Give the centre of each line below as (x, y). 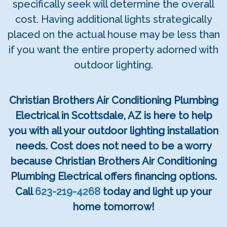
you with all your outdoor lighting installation (113, 131)
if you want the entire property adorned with (113, 50)
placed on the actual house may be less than (113, 35)
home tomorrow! (113, 207)
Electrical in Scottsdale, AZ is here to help (113, 116)
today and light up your (156, 192)
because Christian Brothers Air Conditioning (113, 161)
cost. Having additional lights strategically (113, 20)
